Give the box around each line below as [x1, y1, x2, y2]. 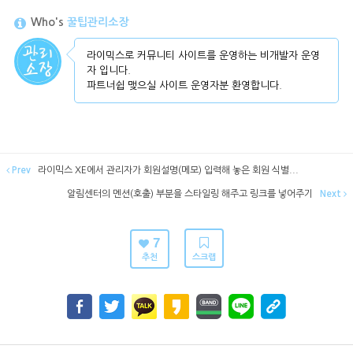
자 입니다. [86, 65, 131, 76]
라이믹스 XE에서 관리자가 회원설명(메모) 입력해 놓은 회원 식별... [35, 165, 299, 175]
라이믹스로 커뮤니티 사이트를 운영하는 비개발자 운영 [86, 50, 320, 61]
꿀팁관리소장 [66, 17, 128, 28]
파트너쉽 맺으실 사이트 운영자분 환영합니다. [86, 80, 282, 91]
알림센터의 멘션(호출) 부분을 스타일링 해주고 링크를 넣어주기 [67, 188, 315, 199]
